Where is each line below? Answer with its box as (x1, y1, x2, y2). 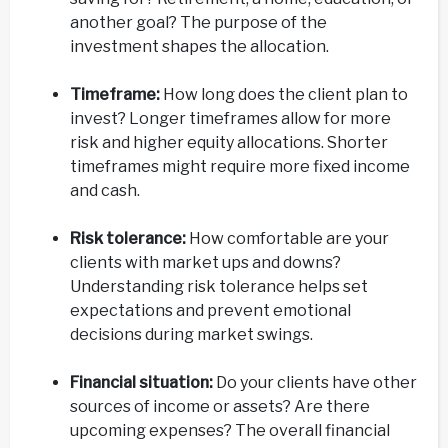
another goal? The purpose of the (70, 13, 327, 33)
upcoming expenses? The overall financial (70, 421, 390, 441)
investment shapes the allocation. (70, 37, 329, 57)
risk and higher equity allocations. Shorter (70, 133, 388, 153)
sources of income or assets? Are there (70, 397, 370, 417)
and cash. (70, 181, 140, 201)
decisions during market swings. (70, 325, 313, 345)
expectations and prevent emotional (70, 301, 351, 321)
